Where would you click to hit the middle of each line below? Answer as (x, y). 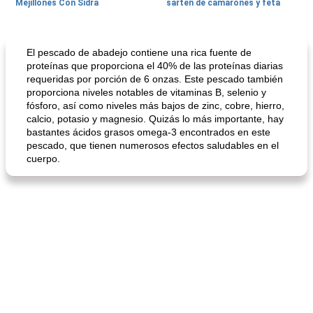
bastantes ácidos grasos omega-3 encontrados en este (148, 132)
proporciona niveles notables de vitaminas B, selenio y (146, 92)
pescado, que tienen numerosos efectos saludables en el (153, 145)
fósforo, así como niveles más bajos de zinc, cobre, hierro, (155, 105)
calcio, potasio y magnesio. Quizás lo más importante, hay (155, 119)
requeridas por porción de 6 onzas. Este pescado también (155, 79)
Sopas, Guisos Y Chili (52, 42)
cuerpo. (43, 159)
